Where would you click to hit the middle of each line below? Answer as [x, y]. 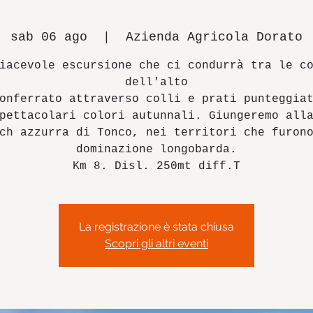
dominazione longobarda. [156, 150]
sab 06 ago [49, 37]
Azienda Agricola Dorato [214, 37]
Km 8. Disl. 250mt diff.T [156, 166]
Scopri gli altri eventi [156, 243]
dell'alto [156, 82]
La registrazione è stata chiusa [156, 227]
